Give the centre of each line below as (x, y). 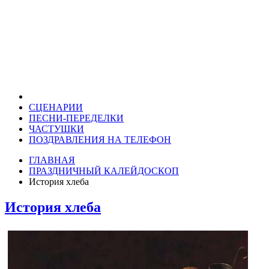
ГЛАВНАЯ (52, 160)
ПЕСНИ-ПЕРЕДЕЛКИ (76, 118)
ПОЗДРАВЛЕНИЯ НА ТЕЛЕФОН (100, 140)
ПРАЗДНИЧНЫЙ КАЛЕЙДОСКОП (104, 171)
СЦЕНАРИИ (56, 107)
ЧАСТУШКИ (56, 129)
